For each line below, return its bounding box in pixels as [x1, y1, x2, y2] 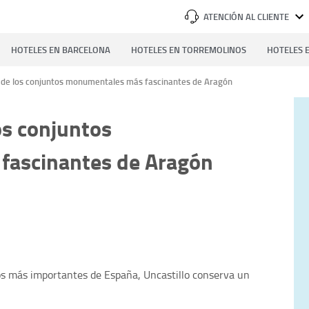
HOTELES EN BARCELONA [11, 43, 110, 56]
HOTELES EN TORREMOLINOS [131, 43, 246, 56]
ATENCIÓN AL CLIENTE [203, 10, 289, 23]
